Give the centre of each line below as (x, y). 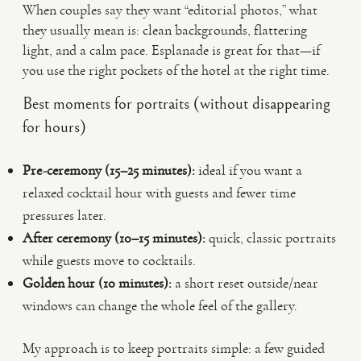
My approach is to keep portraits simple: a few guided (174, 348)
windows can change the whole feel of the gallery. (160, 305)
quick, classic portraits (271, 238)
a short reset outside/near (245, 283)
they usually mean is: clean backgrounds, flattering (165, 30)
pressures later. (64, 215)
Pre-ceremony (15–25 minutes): (109, 170)
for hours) (54, 127)
